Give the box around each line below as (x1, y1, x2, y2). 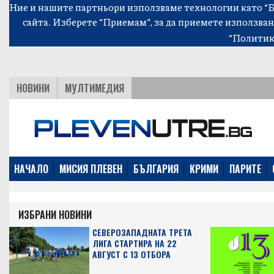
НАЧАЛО (14, 161, 48, 176)
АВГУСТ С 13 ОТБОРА (92, 248, 171, 261)
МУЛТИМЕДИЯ (65, 81, 124, 95)
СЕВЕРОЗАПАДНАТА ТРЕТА (92, 226, 193, 239)
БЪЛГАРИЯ (133, 161, 179, 176)
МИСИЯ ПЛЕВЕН (59, 161, 122, 176)
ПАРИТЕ (229, 161, 261, 176)
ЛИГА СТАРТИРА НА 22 (92, 237, 177, 250)
